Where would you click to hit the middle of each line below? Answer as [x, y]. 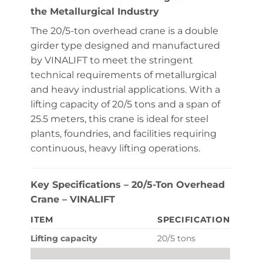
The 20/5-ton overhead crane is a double [124, 31]
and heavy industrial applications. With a [125, 90]
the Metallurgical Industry [95, 12]
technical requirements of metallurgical [123, 75]
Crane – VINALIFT [73, 199]
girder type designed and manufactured [125, 46]
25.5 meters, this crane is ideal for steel [119, 119]
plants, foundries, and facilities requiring [123, 134]
